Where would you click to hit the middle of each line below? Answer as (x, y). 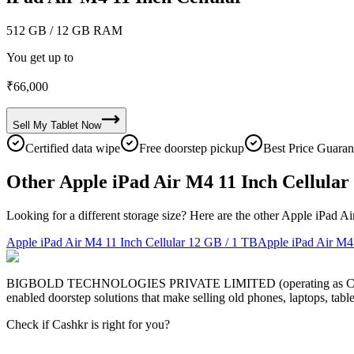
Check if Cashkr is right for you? (88, 324)
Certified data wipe (73, 148)
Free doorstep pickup (192, 148)
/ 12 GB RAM (85, 30)
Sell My (30, 125)
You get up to (40, 57)
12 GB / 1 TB (223, 242)
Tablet (64, 125)
